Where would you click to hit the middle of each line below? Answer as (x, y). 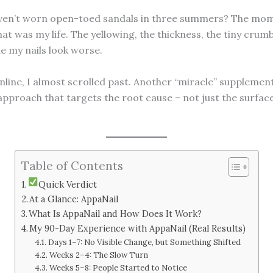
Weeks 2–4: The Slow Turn (98, 255)
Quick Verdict (67, 185)
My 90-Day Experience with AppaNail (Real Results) (138, 229)
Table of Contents (72, 165)
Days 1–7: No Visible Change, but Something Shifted (144, 243)
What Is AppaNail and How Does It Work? (115, 214)
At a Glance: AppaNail (74, 199)
